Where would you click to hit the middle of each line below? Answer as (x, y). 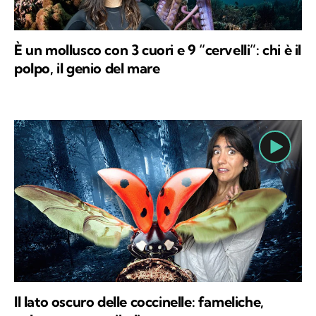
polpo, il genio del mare (87, 68)
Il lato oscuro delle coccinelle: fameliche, (139, 301)
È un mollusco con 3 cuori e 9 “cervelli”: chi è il (158, 50)
